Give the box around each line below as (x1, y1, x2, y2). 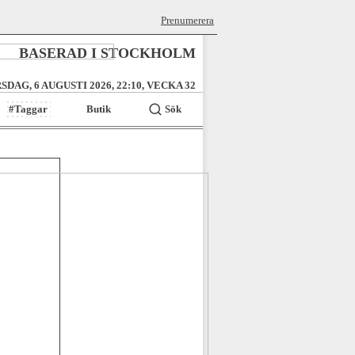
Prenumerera (161, 14, 214, 26)
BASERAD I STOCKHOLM (19, 45, 196, 61)
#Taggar (9, 103, 48, 115)
